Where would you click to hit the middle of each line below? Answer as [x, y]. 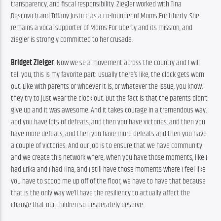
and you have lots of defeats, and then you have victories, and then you [108, 122]
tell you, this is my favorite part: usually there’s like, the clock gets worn [108, 74]
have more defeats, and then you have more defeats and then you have [109, 134]
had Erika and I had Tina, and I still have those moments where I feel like [109, 169]
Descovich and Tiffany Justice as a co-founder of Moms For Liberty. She [105, 16]
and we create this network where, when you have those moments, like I [109, 157]
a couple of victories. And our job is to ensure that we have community [107, 146]
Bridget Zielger [33, 63]
